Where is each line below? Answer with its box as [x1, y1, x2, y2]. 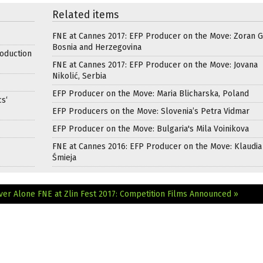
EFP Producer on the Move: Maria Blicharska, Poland [52, 88, 249, 99]
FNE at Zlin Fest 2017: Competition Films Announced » [38, 188, 238, 199]
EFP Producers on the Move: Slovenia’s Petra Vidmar [52, 106, 249, 116]
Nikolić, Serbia [52, 70, 106, 81]
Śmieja [52, 152, 76, 163]
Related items [52, 8, 119, 21]
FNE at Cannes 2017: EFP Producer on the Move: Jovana [52, 59, 258, 70]
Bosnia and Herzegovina [52, 42, 141, 52]
